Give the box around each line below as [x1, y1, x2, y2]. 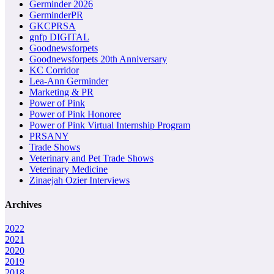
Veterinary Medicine [29, 164, 108, 175]
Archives [5, 199, 42, 210]
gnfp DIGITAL [29, 32, 89, 43]
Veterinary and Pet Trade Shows [29, 153, 154, 164]
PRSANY [29, 131, 69, 142]
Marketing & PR [29, 87, 94, 98]
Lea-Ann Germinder [29, 76, 108, 87]
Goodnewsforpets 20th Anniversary [29, 54, 167, 65]
